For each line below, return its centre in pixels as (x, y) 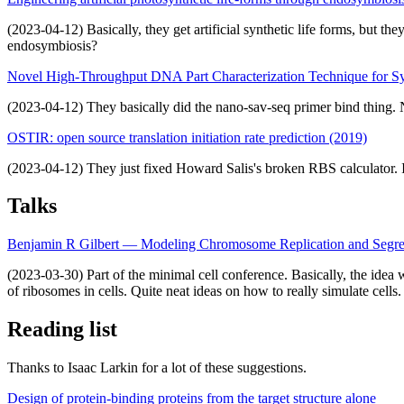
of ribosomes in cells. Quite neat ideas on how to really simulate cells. (204, 291)
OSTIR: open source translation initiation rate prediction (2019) (187, 137)
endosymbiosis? (52, 45)
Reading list (62, 330)
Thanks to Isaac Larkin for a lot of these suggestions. (157, 368)
